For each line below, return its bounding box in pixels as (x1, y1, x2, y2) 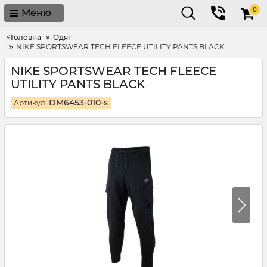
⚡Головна (6, 33, 41, 42)
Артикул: (14, 98, 47, 107)
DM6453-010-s (49, 97, 108, 108)
